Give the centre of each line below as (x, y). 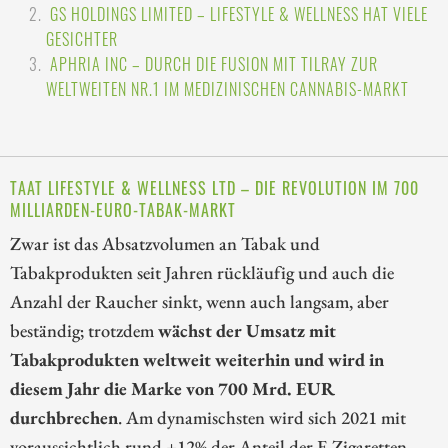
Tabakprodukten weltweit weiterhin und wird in (197, 358)
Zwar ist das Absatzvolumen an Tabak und (165, 242)
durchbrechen (64, 416)
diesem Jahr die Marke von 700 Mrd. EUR (172, 387)
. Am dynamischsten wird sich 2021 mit (262, 416)
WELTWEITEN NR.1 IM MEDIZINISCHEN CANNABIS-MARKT (227, 89)
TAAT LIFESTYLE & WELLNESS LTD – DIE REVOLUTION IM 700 (214, 187)
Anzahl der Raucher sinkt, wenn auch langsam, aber (199, 300)
